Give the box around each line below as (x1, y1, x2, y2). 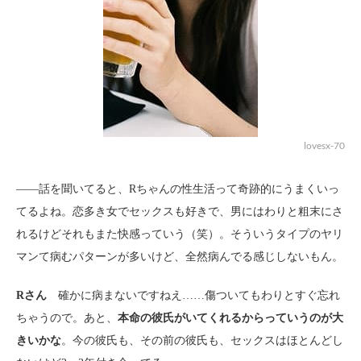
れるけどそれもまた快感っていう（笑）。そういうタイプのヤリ (16, 227, 343, 240)
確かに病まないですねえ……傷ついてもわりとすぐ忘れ (47, 288, 340, 301)
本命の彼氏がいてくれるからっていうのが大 (118, 311, 343, 324)
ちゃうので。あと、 (16, 311, 118, 324)
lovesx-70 (304, 139, 345, 151)
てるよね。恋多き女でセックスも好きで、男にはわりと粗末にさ (16, 205, 343, 218)
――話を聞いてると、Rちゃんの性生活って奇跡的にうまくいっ (16, 182, 339, 195)
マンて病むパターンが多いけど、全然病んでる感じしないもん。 (16, 250, 343, 263)
